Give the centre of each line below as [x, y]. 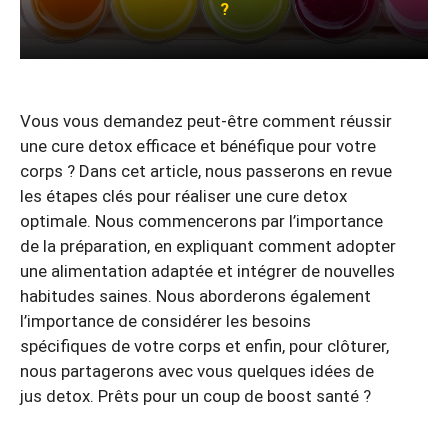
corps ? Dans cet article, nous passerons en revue [206, 170]
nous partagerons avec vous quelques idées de [197, 370]
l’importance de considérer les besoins [165, 320]
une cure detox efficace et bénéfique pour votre [198, 145]
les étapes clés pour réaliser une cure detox [183, 195]
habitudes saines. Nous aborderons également [195, 295]
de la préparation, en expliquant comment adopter [208, 245]
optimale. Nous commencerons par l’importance [201, 220]
